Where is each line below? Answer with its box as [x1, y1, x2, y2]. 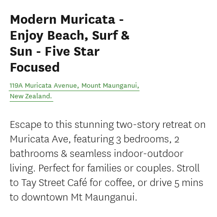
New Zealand [10, 92, 50, 100]
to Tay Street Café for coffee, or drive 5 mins [10, 174, 203, 189]
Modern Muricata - [10, 11, 124, 28]
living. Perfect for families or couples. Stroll [10, 159, 200, 174]
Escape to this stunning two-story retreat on [10, 116, 206, 131]
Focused [10, 59, 60, 76]
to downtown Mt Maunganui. [10, 188, 138, 203]
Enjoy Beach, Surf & [10, 27, 129, 44]
